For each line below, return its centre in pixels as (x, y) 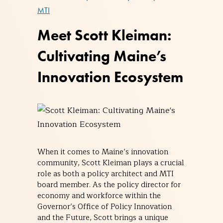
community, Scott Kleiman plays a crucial (111, 163)
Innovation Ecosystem (110, 77)
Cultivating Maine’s (102, 56)
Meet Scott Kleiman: (104, 35)
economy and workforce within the (99, 196)
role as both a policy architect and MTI (106, 174)
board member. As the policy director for (109, 185)
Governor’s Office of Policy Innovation (105, 207)
